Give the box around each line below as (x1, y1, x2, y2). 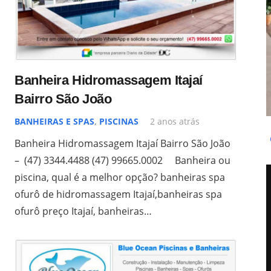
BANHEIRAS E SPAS (15, 115, 94, 127)
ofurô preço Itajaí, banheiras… (15, 204, 152, 218)
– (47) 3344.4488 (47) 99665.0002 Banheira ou (15, 153, 230, 167)
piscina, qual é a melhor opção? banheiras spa (15, 170, 225, 184)
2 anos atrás (150, 115, 200, 127)
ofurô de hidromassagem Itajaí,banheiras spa (15, 187, 222, 201)
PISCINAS (99, 115, 139, 127)
